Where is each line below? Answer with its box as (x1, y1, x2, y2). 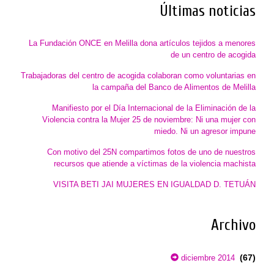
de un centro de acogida (171, 50, 256, 60)
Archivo (211, 217, 256, 235)
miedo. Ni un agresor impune (154, 127, 256, 136)
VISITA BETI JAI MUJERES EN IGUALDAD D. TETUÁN (53, 180, 256, 190)
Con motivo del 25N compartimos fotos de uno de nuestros (47, 147, 256, 157)
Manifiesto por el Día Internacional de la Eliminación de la (52, 103, 256, 113)
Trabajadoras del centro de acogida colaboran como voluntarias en (21, 71, 256, 81)
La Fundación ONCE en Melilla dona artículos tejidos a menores (29, 39, 256, 48)
